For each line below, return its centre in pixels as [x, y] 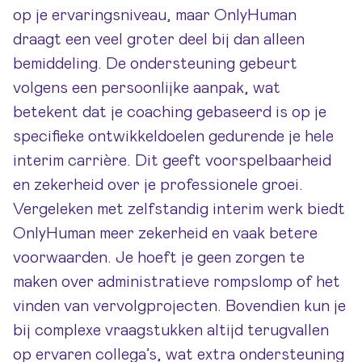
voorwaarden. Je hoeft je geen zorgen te [159, 258]
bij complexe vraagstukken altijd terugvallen [171, 330]
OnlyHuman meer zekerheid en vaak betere [165, 234]
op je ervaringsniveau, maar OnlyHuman [155, 15]
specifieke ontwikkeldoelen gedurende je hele [173, 137]
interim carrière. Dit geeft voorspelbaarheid [172, 161]
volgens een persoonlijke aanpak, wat [147, 88]
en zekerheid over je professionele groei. [158, 185]
